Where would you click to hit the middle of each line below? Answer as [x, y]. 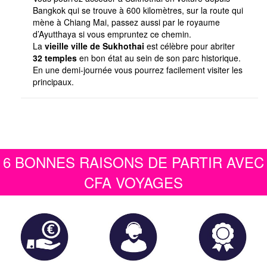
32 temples [55, 58]
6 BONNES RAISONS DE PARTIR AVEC [133, 162]
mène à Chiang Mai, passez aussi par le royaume [126, 22]
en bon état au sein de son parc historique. [159, 58]
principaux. [53, 81]
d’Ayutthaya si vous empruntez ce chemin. [112, 34]
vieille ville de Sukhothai [93, 46]
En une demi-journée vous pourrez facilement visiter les [138, 69]
